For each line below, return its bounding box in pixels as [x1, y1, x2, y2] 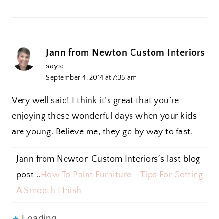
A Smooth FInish [16, 185, 82, 196]
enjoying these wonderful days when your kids [12, 111, 197, 121]
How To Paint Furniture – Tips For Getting [40, 170, 203, 180]
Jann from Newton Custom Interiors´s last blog [16, 154, 200, 164]
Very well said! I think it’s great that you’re [12, 95, 179, 106]
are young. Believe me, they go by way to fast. [12, 127, 193, 137]
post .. [16, 170, 41, 180]
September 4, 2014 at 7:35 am [46, 74, 137, 82]
